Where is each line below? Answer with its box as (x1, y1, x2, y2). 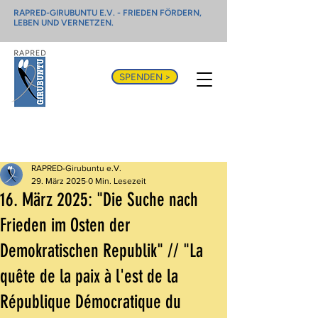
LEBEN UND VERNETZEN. (13, 18, 114, 28)
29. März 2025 (31, 176, 86, 186)
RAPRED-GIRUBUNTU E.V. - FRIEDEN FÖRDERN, (13, 8, 202, 18)
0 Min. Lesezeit (88, 176, 146, 186)
